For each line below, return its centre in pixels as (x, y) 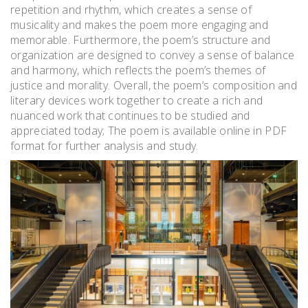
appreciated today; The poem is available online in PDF (149, 130)
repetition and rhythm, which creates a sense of (131, 9)
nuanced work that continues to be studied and (130, 115)
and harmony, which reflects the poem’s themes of (138, 70)
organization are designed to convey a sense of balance (153, 55)
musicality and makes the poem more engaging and (140, 24)
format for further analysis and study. (104, 145)
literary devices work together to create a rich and (137, 100)
